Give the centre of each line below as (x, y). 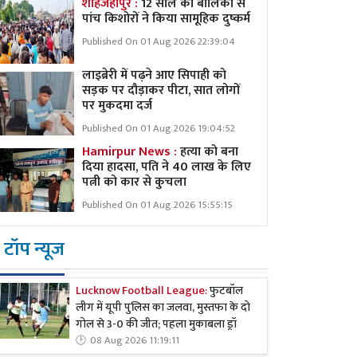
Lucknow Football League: (143, 291)
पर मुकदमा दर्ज (117, 106)
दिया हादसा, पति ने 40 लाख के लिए (167, 167)
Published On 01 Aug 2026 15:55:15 (157, 205)
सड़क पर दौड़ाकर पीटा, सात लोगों (161, 90)
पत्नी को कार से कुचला (134, 182)
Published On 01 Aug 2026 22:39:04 (159, 42)
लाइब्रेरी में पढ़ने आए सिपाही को (154, 75)
